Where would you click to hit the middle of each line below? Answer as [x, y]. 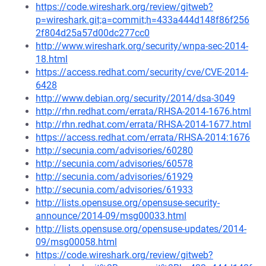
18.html [52, 59]
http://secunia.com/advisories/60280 [114, 151]
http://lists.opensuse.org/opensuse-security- [128, 203]
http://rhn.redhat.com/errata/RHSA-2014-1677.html [143, 124]
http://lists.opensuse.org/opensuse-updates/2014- [141, 229]
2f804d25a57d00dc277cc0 [93, 33]
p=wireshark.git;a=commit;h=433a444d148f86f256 [142, 20]
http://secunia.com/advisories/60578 [114, 164]
